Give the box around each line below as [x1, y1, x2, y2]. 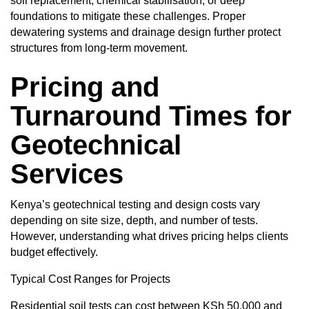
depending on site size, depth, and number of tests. [10, 215, 258, 227]
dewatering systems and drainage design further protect [10, 26, 281, 39]
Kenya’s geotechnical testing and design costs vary [10, 199, 260, 211]
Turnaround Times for [10, 101, 292, 132]
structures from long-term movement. [10, 42, 188, 54]
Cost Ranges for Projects [46, 273, 170, 286]
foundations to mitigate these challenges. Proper [10, 10, 246, 23]
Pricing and [10, 72, 159, 103]
